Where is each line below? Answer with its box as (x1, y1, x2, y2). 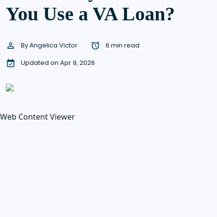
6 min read (104, 40, 139, 50)
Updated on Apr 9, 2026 (19, 58, 95, 68)
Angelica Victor (30, 40, 79, 50)
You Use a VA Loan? (6, 2, 175, 25)
